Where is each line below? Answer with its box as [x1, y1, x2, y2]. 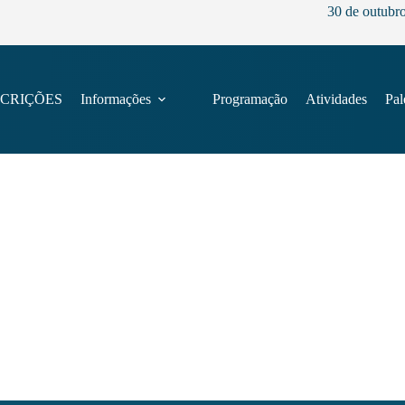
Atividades [305, 91, 367, 107]
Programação [212, 91, 287, 107]
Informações [80, 91, 151, 107]
